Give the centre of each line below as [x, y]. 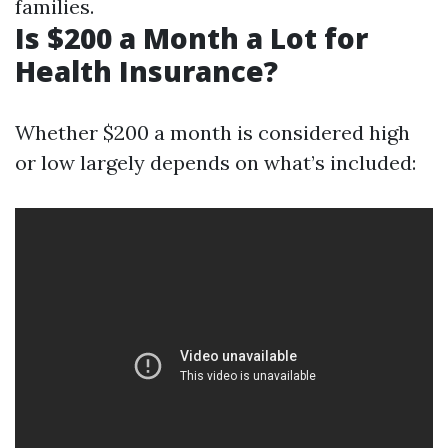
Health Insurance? [146, 71]
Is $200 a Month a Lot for [191, 38]
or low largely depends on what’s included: [215, 162]
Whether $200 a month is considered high [212, 132]
